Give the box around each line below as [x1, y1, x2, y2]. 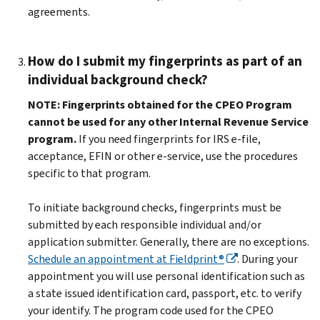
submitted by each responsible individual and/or [28, 216, 261, 232]
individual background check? [28, 70, 208, 89]
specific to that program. [28, 165, 151, 181]
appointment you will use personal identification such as [28, 268, 305, 284]
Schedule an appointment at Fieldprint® [28, 251, 224, 266]
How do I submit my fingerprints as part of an [28, 51, 302, 70]
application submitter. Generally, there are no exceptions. [28, 234, 309, 249]
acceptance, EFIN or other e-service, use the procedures [28, 148, 298, 164]
